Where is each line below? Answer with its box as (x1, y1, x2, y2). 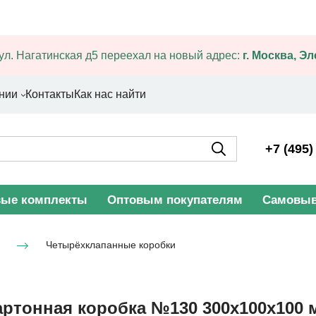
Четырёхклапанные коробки (46, 238, 176, 250)
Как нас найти (74, 88, 146, 100)
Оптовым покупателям (107, 193, 243, 207)
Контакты (25, 88, 74, 100)
